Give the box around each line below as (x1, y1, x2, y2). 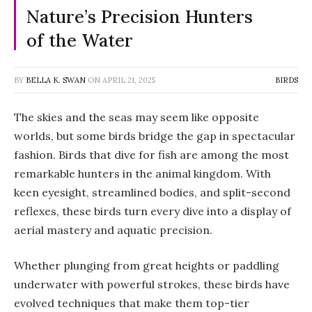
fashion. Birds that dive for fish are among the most (14, 147, 289, 162)
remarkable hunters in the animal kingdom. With (14, 166, 271, 180)
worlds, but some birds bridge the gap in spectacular (14, 128, 295, 143)
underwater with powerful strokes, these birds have (14, 277, 290, 292)
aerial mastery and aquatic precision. (14, 222, 212, 237)
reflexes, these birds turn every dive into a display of (14, 203, 291, 218)
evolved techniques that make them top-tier (14, 296, 249, 311)
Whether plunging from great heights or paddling (14, 258, 279, 273)
